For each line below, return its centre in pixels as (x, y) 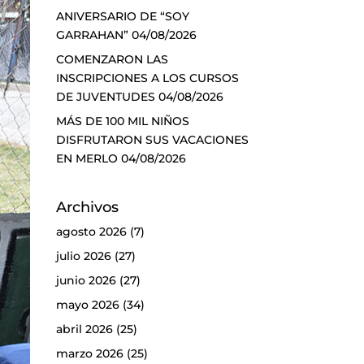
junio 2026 (86, 280)
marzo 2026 (89, 353)
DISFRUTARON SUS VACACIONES (152, 139)
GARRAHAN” (92, 35)
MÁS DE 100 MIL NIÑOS (122, 121)
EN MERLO (87, 158)
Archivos (87, 207)
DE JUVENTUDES (105, 96)
